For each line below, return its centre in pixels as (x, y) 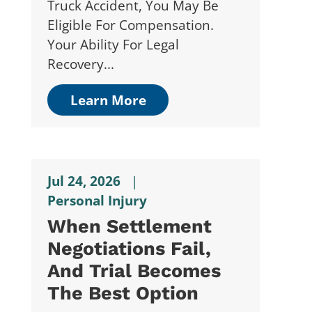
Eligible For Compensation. (130, 25)
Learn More (108, 100)
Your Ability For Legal (113, 45)
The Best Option (123, 294)
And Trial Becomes (134, 271)
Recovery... (80, 64)
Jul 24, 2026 (84, 180)
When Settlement (129, 227)
